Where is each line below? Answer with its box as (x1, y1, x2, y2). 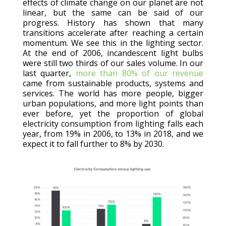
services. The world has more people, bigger (22, 87, 204, 99)
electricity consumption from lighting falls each (22, 118, 204, 129)
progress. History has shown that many (22, 17, 204, 28)
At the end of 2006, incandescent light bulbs (22, 47, 204, 59)
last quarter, (22, 67, 76, 79)
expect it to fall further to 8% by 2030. (22, 138, 164, 149)
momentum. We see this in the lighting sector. (22, 37, 204, 48)
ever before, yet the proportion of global (22, 107, 204, 119)
